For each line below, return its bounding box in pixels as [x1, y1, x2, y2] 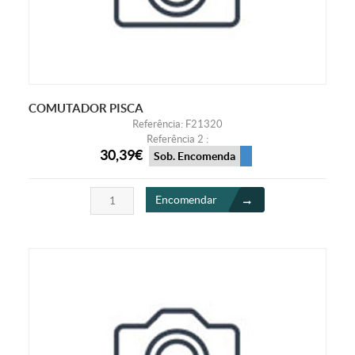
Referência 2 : [147, 132, 208, 145]
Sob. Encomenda [153, 150, 235, 163]
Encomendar [155, 193, 217, 207]
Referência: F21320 [132, 117, 223, 130]
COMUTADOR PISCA [28, 101, 143, 115]
